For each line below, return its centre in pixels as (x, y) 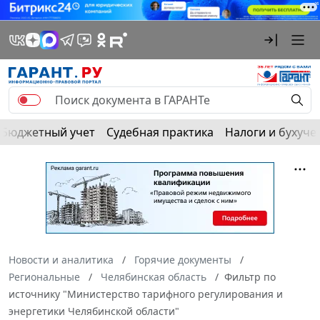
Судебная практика (160, 132)
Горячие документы (183, 259)
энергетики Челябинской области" (94, 311)
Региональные (44, 276)
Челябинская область (154, 276)
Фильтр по (250, 276)
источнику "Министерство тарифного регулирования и (146, 294)
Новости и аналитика (61, 259)
